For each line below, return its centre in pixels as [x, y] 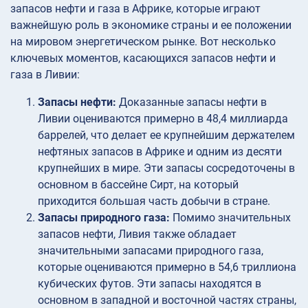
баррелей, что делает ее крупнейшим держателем [166, 135]
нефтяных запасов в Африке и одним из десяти [160, 152]
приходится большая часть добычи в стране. [154, 201]
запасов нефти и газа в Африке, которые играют [135, 9]
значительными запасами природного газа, [151, 251]
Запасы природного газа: [105, 218]
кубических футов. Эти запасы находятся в [150, 284]
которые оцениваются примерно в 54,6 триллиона [167, 267]
